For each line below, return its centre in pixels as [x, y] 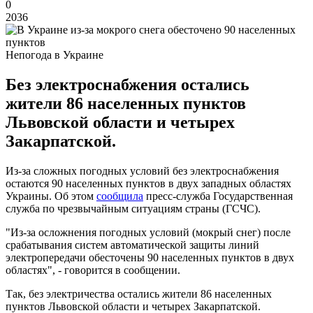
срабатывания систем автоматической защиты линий [132, 245]
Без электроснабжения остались [128, 84]
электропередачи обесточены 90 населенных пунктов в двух [150, 257]
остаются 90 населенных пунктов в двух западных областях [148, 183]
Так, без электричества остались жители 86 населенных [139, 293]
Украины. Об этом [51, 196]
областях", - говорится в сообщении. [93, 270]
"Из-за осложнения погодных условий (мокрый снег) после [148, 232]
